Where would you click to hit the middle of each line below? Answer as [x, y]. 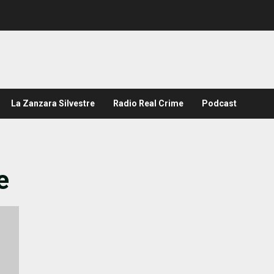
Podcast [219, 103]
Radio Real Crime [148, 103]
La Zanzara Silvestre [53, 103]
